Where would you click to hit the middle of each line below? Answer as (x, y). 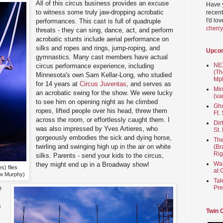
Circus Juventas (103, 84)
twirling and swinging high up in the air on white (104, 146)
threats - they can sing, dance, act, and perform (105, 30)
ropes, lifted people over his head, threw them (102, 111)
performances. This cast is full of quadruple (99, 21)
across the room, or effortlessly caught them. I (103, 119)
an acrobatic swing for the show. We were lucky (105, 93)
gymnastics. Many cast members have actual (102, 57)
